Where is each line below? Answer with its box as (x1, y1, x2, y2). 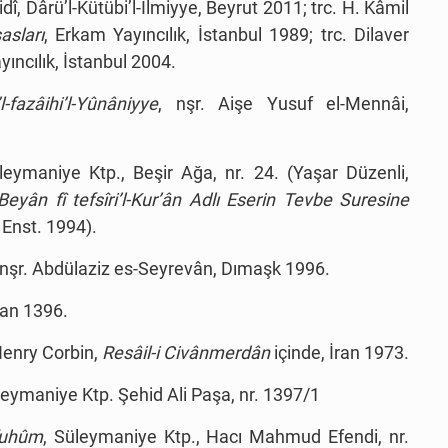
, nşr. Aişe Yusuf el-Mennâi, (158, 93, 409, 115)
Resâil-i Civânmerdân (102, 342, 274, 364)
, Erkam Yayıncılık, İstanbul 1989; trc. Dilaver (43, 24, 410, 46)
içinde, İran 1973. (274, 342, 409, 364)
